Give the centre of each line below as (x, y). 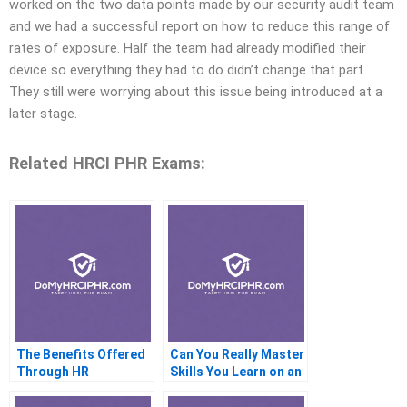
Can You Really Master (237, 355)
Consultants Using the (84, 389)
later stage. (43, 114)
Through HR (53, 372)
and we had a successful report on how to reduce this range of (199, 27)
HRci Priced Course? (233, 389)
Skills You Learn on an (236, 372)
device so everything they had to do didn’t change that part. (188, 70)
